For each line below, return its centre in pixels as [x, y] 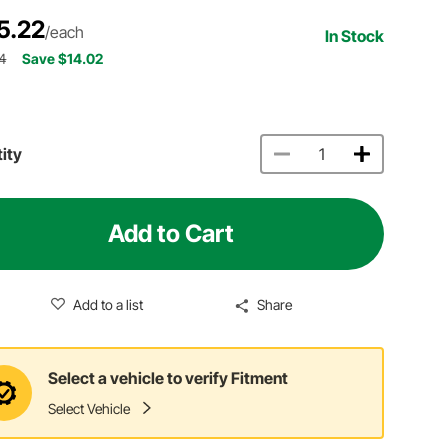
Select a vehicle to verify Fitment [168, 378]
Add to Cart [171, 233]
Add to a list [107, 304]
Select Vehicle [89, 409]
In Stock [355, 35]
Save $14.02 [63, 58]
